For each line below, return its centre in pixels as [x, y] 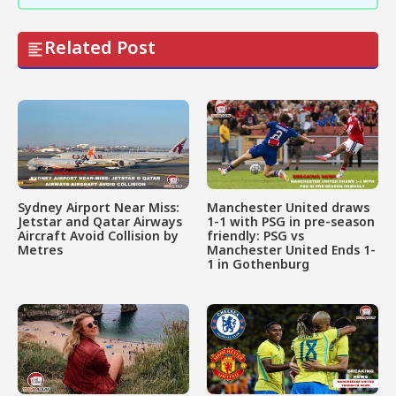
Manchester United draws [288, 209]
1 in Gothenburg [258, 266]
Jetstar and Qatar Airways [100, 224]
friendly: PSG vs [255, 238]
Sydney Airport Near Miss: [99, 209]
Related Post [100, 50]
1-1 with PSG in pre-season [291, 224]
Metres [40, 252]
